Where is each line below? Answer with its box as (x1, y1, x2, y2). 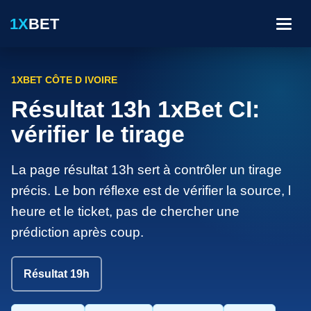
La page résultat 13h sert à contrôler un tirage (11, 162, 282, 177)
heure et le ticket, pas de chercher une (11, 204, 239, 219)
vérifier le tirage (11, 121, 185, 147)
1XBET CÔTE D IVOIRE (11, 74, 117, 85)
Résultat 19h (24, 268, 90, 280)
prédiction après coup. (11, 225, 144, 239)
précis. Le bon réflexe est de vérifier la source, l (11, 183, 291, 198)
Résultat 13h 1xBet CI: (11, 96, 260, 122)
